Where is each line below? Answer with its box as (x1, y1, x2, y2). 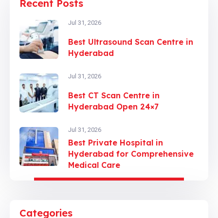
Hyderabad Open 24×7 (68, 102, 159, 111)
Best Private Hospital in (68, 138, 163, 147)
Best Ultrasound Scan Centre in (68, 37, 193, 47)
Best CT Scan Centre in (68, 91, 160, 100)
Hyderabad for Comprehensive (68, 149, 194, 159)
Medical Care (68, 160, 120, 170)
